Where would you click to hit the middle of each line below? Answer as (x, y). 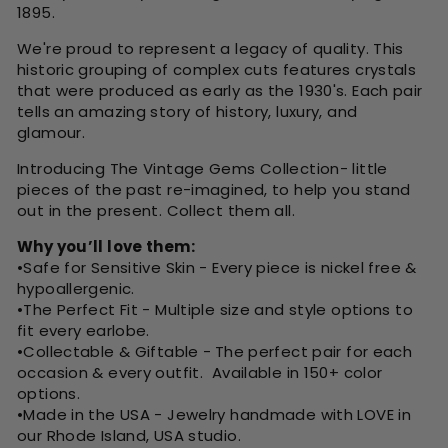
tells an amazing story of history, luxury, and (187, 112)
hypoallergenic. (76, 289)
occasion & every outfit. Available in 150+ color (200, 373)
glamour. (53, 133)
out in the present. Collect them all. (156, 211)
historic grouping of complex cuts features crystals (217, 70)
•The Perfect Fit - (86, 310)
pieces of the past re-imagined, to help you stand (214, 190)
